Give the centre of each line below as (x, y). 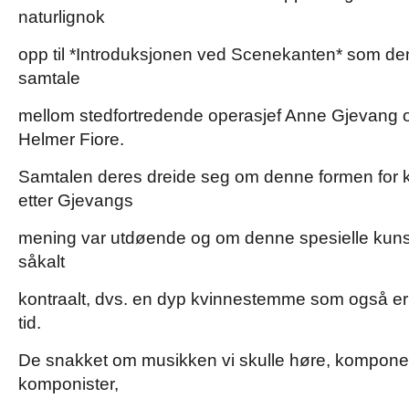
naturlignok (62, 17)
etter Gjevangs (76, 200)
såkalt (42, 262)
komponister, (68, 384)
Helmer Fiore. (71, 139)
